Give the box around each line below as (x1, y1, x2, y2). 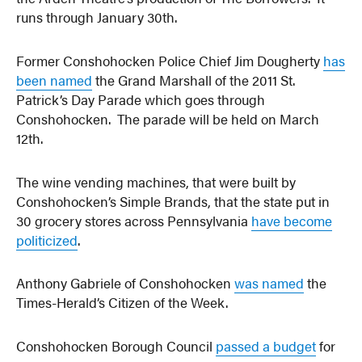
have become (251, 210, 333, 230)
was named (234, 273, 305, 293)
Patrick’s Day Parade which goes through (16, 89, 266, 109)
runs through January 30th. (16, 7, 178, 27)
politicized (16, 229, 78, 250)
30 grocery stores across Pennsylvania (16, 210, 252, 230)
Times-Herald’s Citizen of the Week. (16, 293, 229, 313)
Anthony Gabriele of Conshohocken (16, 273, 235, 293)
